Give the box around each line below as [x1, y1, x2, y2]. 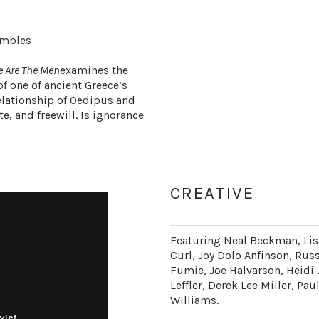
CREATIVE [170, 183, 254, 203]
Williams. [170, 293, 219, 307]
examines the [60, 63, 128, 77]
